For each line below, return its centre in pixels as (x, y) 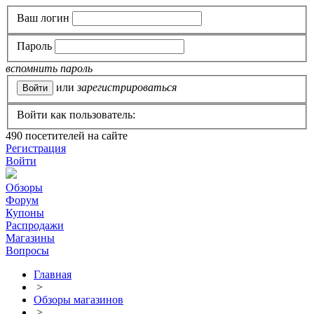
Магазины (30, 238)
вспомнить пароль (49, 69)
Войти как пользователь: (76, 115)
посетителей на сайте (75, 136)
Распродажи (35, 226)
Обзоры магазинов (78, 300)
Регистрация (36, 149)
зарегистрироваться (127, 87)
